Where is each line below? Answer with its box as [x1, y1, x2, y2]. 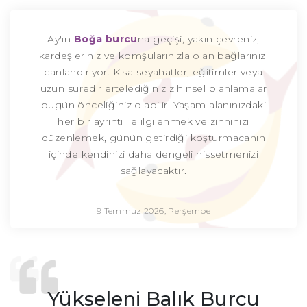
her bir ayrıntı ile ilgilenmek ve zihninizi [58, 115, 249, 127]
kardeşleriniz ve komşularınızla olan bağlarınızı [38, 49, 269, 62]
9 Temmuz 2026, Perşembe [96, 206, 211, 216]
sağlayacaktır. [120, 164, 187, 177]
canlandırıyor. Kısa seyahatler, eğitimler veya [44, 66, 263, 78]
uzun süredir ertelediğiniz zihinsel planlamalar [40, 82, 267, 95]
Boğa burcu [73, 33, 138, 45]
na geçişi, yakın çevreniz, [137, 33, 260, 45]
